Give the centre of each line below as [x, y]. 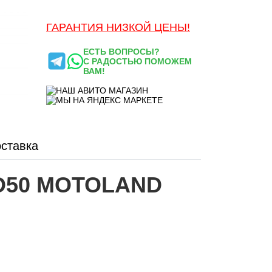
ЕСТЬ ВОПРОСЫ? [122, 51]
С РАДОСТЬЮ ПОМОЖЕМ [138, 61]
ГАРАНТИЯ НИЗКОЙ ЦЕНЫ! [118, 27]
